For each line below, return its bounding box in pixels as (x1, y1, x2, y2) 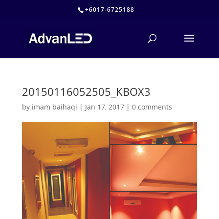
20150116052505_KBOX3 (22, 84, 151, 99)
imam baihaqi (31, 102, 77, 111)
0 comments (131, 102, 172, 111)
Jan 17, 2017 (85, 102, 124, 111)
